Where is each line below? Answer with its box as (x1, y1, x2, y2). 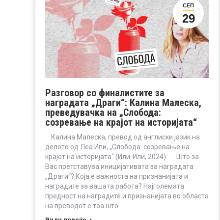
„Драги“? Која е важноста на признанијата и (45, 172, 188, 180)
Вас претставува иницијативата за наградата (45, 162, 193, 170)
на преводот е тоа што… (45, 201, 123, 210)
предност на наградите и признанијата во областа (45, 192, 209, 200)
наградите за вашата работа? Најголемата (45, 182, 184, 190)
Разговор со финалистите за (45, 86, 165, 99)
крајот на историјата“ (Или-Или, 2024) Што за (45, 152, 199, 161)
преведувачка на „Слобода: (45, 106, 161, 118)
